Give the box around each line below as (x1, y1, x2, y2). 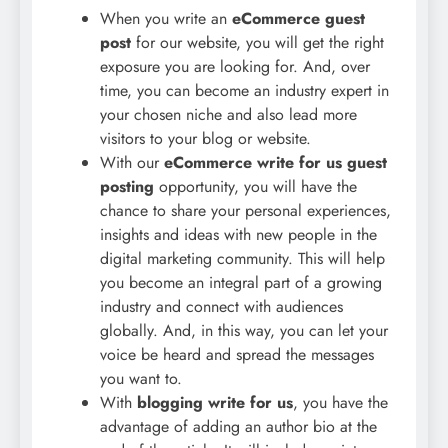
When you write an (100, 6, 232, 30)
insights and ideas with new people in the (100, 222, 377, 246)
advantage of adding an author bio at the (100, 414, 377, 438)
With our (100, 150, 164, 174)
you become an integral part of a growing (100, 270, 382, 294)
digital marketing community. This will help (100, 246, 385, 270)
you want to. (100, 366, 182, 390)
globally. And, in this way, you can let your (100, 318, 388, 342)
